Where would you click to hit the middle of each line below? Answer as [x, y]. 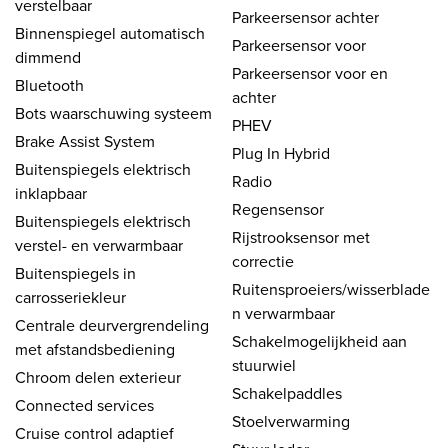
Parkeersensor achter [305, 16]
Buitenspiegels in [75, 272]
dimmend [48, 56]
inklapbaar [51, 192]
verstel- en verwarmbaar [99, 244]
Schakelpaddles [287, 392]
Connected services [84, 404]
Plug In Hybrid [281, 152]
